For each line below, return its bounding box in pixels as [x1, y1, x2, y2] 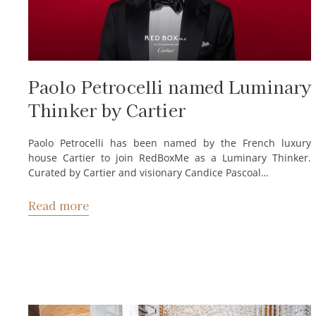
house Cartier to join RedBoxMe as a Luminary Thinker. [28, 151, 312, 165]
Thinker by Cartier [28, 97, 186, 123]
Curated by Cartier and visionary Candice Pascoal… [28, 166, 269, 180]
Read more [28, 196, 90, 214]
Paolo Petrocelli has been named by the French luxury [28, 136, 312, 150]
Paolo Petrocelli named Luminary [28, 74, 312, 99]
